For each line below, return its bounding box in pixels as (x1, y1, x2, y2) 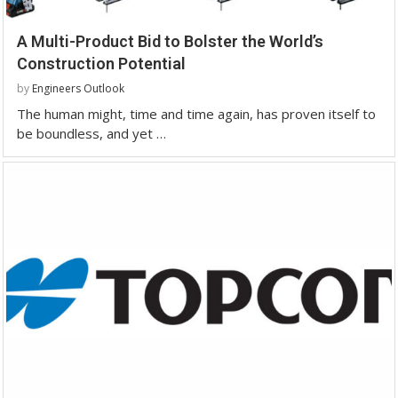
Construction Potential (17, 53, 186, 73)
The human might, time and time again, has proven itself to (17, 104, 376, 123)
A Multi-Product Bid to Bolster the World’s (17, 31, 323, 51)
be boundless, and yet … (17, 123, 166, 142)
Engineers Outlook (32, 80, 124, 96)
